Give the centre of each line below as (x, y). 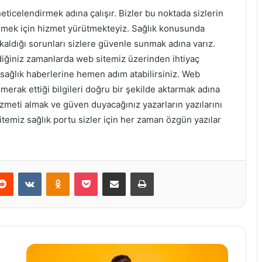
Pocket (110, 172)
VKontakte (60, 172)
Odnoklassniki (94, 172)
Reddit (25, 172)
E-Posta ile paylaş (137, 172)
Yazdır (164, 172)
